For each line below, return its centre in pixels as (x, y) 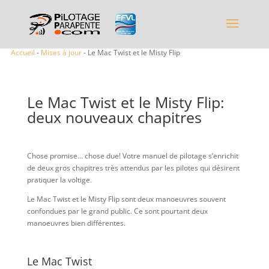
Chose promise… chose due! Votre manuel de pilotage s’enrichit (132, 156)
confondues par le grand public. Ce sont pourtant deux (117, 211)
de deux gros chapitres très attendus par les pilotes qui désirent (133, 168)
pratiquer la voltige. (59, 180)
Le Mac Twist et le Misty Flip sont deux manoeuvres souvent (126, 199)
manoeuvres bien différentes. (76, 223)
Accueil (23, 53)
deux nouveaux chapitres (114, 117)
